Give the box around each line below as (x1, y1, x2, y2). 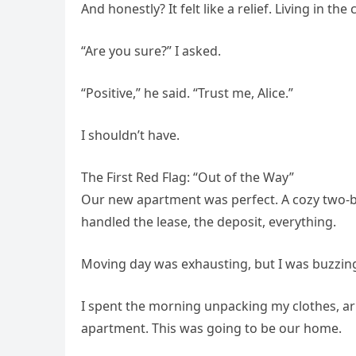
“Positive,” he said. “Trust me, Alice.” (81, 84, 293, 103)
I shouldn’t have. (81, 126, 180, 145)
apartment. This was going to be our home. (81, 319, 342, 338)
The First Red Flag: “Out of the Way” (81, 168, 294, 187)
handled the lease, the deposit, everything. (81, 213, 336, 231)
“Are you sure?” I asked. (81, 42, 221, 60)
